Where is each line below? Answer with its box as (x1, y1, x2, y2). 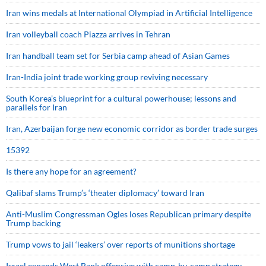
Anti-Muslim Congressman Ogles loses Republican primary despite (6, 209, 251, 220)
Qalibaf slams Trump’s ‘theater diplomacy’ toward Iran (6, 188, 204, 198)
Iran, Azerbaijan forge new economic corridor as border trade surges (6, 123, 258, 134)
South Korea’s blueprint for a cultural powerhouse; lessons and (6, 93, 236, 104)
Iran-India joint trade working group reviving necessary (6, 72, 208, 83)
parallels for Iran (6, 102, 67, 113)
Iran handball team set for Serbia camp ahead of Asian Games (6, 50, 230, 61)
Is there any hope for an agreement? (6, 166, 140, 177)
